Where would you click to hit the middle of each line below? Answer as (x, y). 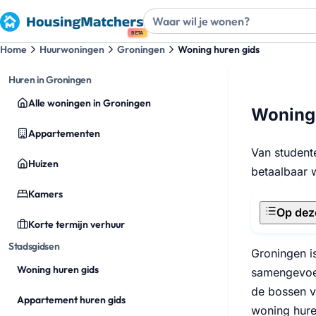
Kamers (45, 194)
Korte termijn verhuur (77, 224)
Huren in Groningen (50, 80)
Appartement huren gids (71, 300)
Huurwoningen (72, 49)
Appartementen (64, 133)
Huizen (43, 164)
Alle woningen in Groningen (90, 103)
